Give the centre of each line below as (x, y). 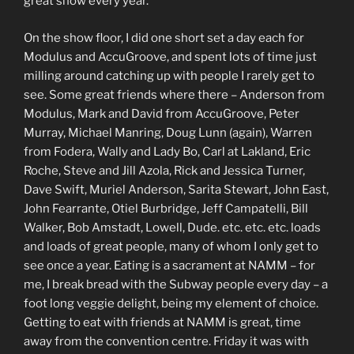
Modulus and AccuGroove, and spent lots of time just (170, 56)
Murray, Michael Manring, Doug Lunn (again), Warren (168, 132)
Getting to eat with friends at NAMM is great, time (162, 322)
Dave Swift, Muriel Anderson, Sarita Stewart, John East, (176, 189)
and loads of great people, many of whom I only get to (171, 246)
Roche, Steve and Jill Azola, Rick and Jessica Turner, (164, 170)
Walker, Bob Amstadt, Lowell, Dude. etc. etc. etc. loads (172, 227)
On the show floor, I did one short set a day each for (164, 38)
